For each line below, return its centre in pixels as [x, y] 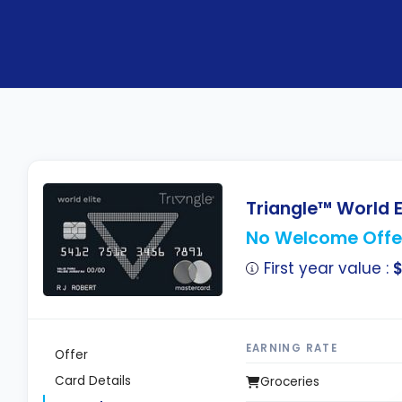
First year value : [329, 269]
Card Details [93, 381]
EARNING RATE [292, 348]
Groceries [290, 381]
